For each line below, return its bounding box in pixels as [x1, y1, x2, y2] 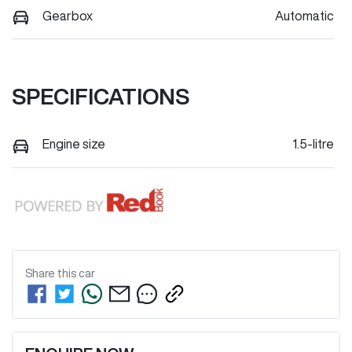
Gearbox [42, 9, 93, 22]
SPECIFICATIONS [12, 85, 189, 108]
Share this [25, 268, 79, 280]
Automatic [275, 9, 334, 22]
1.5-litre [292, 137, 334, 151]
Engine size [42, 137, 105, 151]
